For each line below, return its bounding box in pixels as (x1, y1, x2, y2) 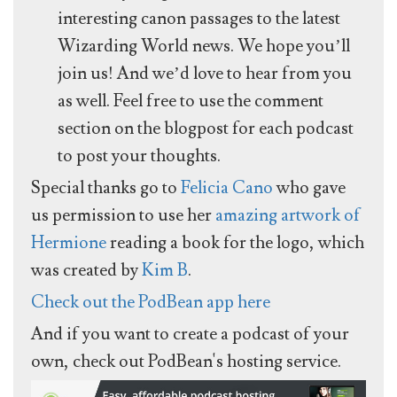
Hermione (31, 231, 106, 255)
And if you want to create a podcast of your (31, 323, 349, 346)
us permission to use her (31, 204, 215, 228)
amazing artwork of (215, 204, 361, 228)
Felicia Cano (181, 176, 273, 200)
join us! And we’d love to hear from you (58, 62, 352, 86)
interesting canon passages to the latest (58, 7, 340, 31)
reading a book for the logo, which (106, 231, 364, 255)
